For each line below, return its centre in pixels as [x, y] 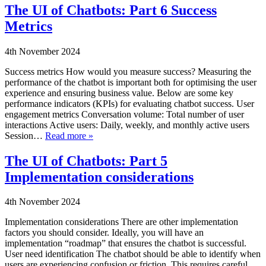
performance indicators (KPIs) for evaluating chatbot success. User [129, 103]
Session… [25, 135]
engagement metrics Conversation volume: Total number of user [124, 114]
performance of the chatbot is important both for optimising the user [131, 82]
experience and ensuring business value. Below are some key [119, 93]
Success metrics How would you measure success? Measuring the [128, 71]
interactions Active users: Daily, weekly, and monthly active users [127, 125]
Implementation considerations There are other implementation [121, 222]
